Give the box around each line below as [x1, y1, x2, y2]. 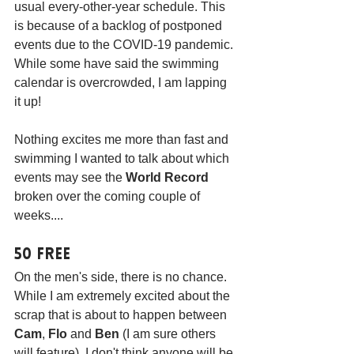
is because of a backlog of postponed [14, 19, 225, 33]
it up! [14, 95, 44, 109]
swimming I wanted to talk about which [14, 152, 232, 166]
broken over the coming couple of [14, 190, 203, 204]
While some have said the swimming [14, 57, 222, 71]
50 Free [14, 247, 70, 264]
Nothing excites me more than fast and [14, 133, 232, 147]
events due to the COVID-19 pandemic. [14, 38, 236, 52]
